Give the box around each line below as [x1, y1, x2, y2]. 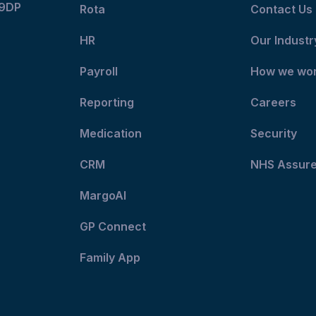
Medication [80, 126, 145, 140]
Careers [250, 95, 296, 109]
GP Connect [80, 219, 150, 233]
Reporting [80, 95, 135, 109]
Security [250, 126, 297, 140]
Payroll [80, 63, 119, 78]
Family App [80, 250, 144, 265]
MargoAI [80, 188, 127, 202]
